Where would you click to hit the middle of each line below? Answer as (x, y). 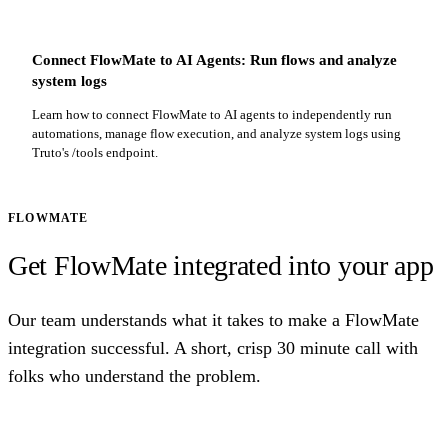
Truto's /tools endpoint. (95, 152)
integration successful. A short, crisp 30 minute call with (213, 347)
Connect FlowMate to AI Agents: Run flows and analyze (214, 59)
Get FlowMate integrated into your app (221, 265)
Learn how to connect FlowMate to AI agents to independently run (212, 114)
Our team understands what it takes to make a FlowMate (213, 319)
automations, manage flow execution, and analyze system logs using (216, 133)
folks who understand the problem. (134, 375)
